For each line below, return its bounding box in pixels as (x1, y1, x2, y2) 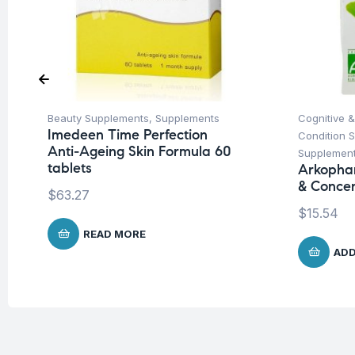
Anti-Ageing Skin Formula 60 (48, 143, 231, 161)
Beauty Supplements (48, 112, 149, 125)
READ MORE (83, 227, 146, 241)
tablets (48, 159, 92, 177)
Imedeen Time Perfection (48, 126, 208, 144)
